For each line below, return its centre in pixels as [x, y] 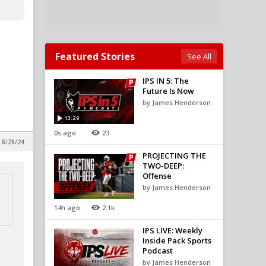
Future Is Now [168, 91]
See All [199, 56]
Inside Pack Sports [177, 240]
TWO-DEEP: [163, 166]
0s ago [65, 133]
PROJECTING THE [174, 156]
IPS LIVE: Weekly [172, 230]
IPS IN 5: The [165, 81]
